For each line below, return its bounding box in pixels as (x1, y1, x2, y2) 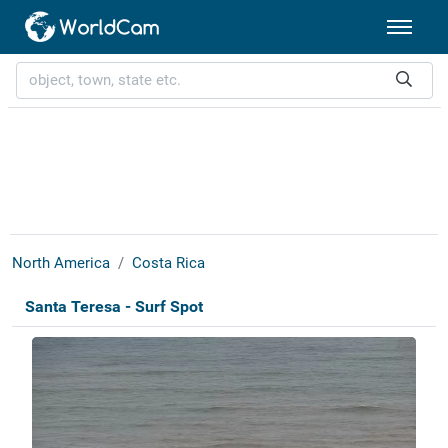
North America (11, 254, 110, 273)
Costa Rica (131, 254, 205, 273)
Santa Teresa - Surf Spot (24, 297, 203, 317)
